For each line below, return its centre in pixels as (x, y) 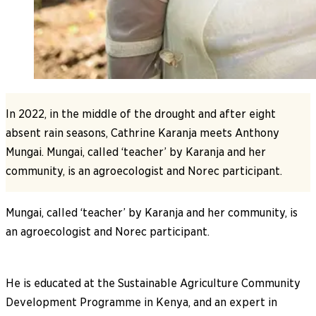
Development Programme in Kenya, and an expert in (141, 302)
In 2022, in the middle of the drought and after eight (141, 114)
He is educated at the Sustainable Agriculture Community (153, 283)
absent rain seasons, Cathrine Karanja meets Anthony (142, 133)
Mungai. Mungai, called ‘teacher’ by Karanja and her (136, 152)
